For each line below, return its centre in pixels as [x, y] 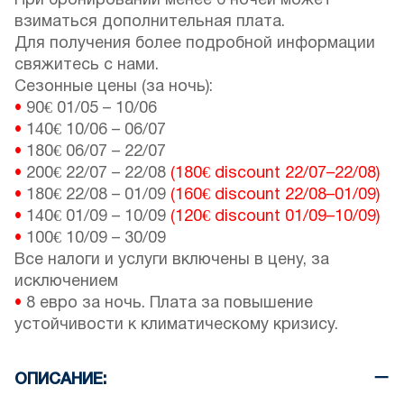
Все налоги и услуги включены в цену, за [172, 261]
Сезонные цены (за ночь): [114, 87]
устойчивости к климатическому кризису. [176, 326]
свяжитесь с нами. [87, 66]
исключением [66, 282]
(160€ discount [228, 196]
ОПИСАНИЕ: [60, 380]
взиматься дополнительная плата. [150, 23]
